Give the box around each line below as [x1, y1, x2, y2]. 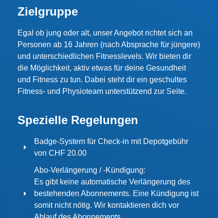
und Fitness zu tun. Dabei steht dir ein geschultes [18, 75, 187, 84]
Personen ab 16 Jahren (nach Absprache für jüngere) [18, 40, 200, 49]
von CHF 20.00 [34, 148, 87, 157]
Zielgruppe [18, 5, 78, 18]
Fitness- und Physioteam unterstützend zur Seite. [18, 87, 186, 96]
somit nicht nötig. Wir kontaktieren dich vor [34, 200, 179, 209]
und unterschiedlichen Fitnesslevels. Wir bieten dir [18, 52, 191, 61]
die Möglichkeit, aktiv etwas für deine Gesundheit [18, 64, 186, 73]
